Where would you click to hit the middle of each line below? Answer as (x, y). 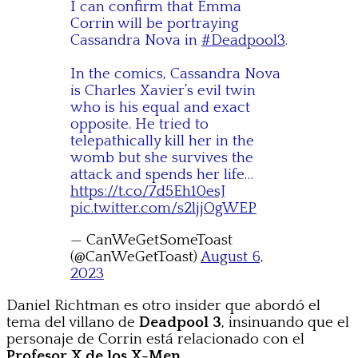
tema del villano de (73, 323)
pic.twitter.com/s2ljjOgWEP (163, 209)
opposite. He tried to (139, 125)
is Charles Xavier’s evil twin (163, 91)
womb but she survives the (162, 158)
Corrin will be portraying (155, 24)
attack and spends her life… (162, 175)
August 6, (232, 257)
